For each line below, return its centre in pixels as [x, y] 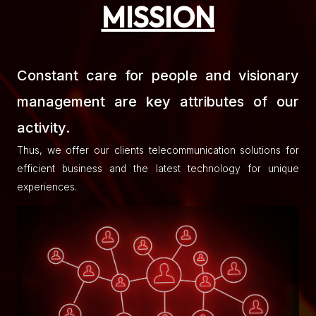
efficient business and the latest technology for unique [158, 169]
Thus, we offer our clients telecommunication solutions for [158, 151]
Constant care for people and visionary [158, 76]
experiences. [47, 187]
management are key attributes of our [158, 102]
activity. [43, 128]
